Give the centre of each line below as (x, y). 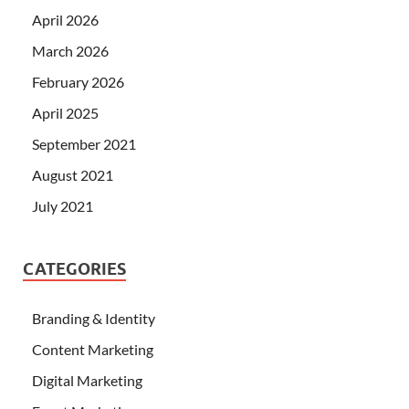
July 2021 (63, 206)
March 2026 (70, 51)
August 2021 (73, 175)
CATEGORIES (74, 269)
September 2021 (84, 144)
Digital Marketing (87, 381)
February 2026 (78, 82)
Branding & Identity (94, 319)
